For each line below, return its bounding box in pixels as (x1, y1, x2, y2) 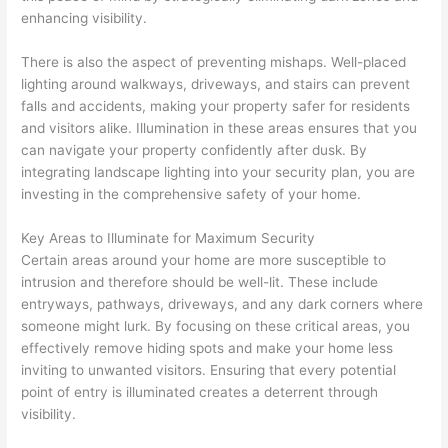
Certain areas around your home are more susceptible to (21, 251, 387, 268)
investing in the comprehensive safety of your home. (21, 186, 362, 203)
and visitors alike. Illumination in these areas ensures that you (21, 120, 418, 137)
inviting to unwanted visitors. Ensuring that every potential (21, 361, 397, 378)
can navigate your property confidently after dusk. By (21, 142, 368, 159)
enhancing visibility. (21, 10, 148, 27)
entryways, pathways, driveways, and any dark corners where (21, 295, 424, 312)
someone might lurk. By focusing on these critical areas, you (21, 317, 411, 334)
